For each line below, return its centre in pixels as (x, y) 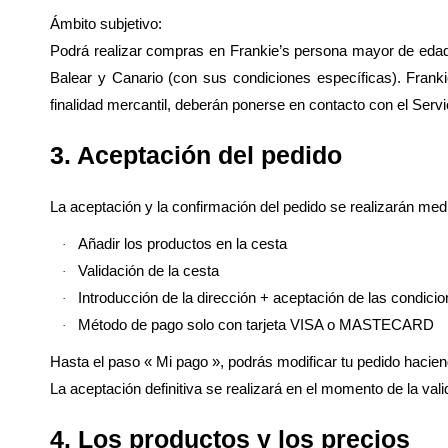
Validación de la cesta (148, 271)
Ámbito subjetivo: (106, 24)
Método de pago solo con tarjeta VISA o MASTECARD (256, 325)
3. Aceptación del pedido (196, 155)
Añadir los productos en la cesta (182, 244)
